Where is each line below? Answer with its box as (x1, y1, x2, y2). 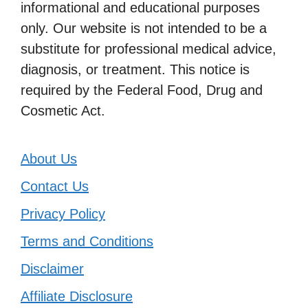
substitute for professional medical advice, (21, 41, 276, 57)
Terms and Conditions (21, 234, 153, 250)
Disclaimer (21, 261, 84, 277)
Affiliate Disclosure (21, 289, 133, 305)
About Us (21, 151, 77, 167)
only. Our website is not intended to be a (21, 21, 267, 36)
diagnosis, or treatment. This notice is (21, 62, 250, 78)
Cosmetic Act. (21, 103, 105, 119)
